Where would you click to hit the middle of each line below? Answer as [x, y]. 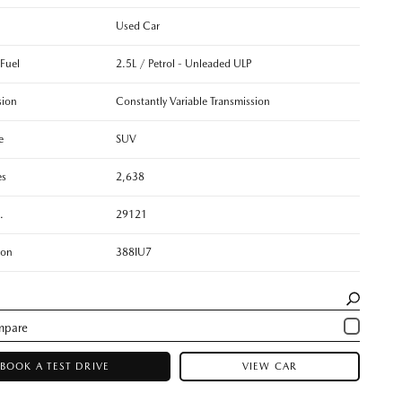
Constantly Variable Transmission [192, 101]
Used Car [137, 26]
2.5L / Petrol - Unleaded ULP [184, 63]
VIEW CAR [270, 366]
